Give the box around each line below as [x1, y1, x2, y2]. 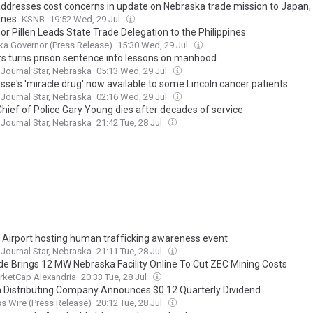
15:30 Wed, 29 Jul [117, 40, 190, 51]
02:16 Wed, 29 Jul [96, 92, 169, 103]
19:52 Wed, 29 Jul [50, 14, 122, 25]
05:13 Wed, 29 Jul [96, 66, 169, 77]
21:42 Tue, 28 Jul [96, 117, 164, 129]
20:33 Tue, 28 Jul [81, 272, 149, 283]
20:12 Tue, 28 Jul [96, 298, 164, 309]
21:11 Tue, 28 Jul [96, 246, 164, 257]
